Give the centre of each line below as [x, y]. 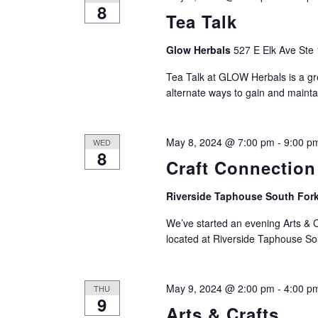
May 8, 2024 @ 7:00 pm [220, 142]
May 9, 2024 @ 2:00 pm [220, 288]
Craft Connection [241, 167]
